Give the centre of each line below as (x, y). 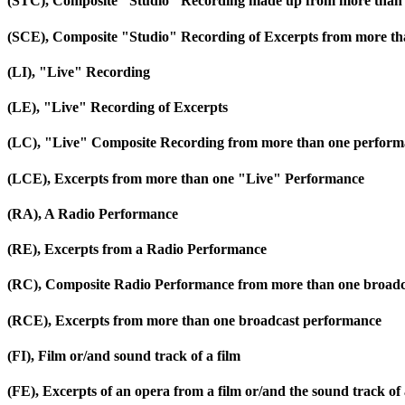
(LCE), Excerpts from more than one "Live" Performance (186, 178)
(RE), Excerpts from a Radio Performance (137, 250)
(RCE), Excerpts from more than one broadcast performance (194, 320)
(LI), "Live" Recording (79, 71)
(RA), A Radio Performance (93, 213)
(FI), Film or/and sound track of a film (124, 355)
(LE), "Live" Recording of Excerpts (118, 108)
